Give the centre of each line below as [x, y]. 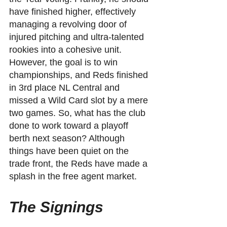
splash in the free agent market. [73, 176]
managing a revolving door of [69, 24]
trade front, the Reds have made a [80, 163]
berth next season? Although [68, 138]
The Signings [56, 207]
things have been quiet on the [70, 151]
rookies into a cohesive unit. [67, 49]
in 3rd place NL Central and [66, 87]
